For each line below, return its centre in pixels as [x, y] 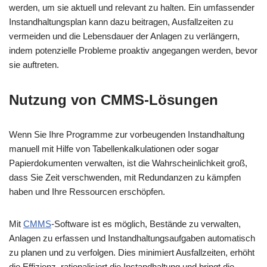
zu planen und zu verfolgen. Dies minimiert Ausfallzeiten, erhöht [132, 252]
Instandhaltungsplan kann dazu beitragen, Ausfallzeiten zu [121, 22]
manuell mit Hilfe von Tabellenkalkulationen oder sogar [114, 149]
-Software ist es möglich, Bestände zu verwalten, [146, 224]
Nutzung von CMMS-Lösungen [114, 100]
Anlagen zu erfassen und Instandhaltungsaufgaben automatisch [132, 238]
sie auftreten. [34, 65]
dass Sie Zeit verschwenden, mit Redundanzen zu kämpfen [125, 177]
